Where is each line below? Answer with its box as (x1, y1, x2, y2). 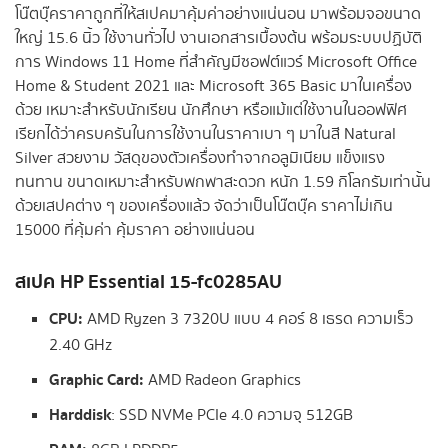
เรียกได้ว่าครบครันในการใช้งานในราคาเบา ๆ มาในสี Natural (15, 123, 396, 147)
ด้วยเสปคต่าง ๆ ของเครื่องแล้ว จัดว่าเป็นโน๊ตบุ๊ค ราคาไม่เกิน (15, 195, 393, 219)
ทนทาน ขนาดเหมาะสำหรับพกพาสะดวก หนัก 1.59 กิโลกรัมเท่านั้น (15, 171, 431, 195)
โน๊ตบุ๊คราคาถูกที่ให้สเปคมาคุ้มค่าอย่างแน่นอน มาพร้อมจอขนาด (15, 3, 421, 27)
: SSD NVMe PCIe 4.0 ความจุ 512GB (111, 404, 354, 428)
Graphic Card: (49, 367, 149, 394)
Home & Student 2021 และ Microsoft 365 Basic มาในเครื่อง (15, 75, 412, 99)
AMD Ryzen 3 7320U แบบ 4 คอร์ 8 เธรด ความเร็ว (83, 308, 414, 332)
